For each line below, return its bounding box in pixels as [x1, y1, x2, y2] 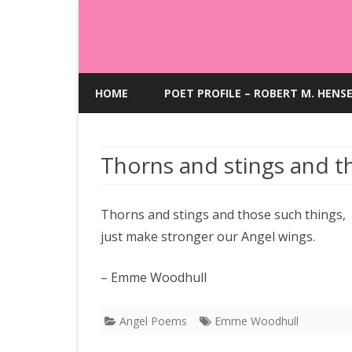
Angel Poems [119, 313, 187, 328]
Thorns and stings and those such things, [101, 206, 346, 223]
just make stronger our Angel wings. [101, 228, 315, 245]
